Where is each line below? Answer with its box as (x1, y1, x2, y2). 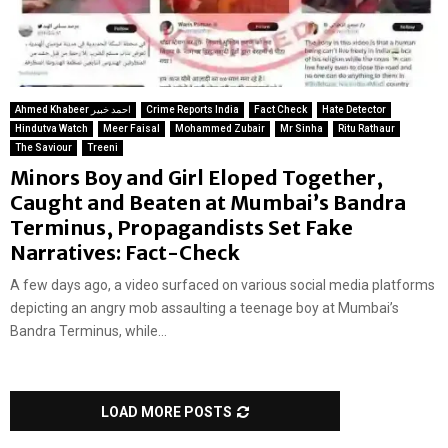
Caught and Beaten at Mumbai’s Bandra (10, 190, 406, 216)
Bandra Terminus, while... (10, 323, 167, 340)
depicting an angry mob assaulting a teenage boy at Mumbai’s (10, 300, 399, 317)
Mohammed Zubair (175, 123, 265, 135)
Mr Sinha (280, 123, 323, 135)
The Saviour (15, 142, 72, 154)
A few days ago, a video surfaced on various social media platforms (10, 277, 435, 294)
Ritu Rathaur (338, 123, 395, 135)
